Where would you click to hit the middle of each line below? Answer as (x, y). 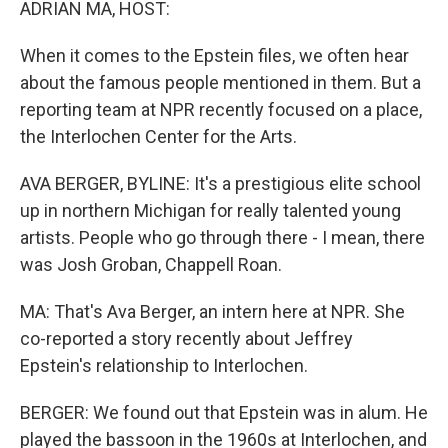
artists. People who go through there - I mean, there (222, 237)
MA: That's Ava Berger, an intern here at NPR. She (212, 311)
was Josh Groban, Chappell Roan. (151, 264)
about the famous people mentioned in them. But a (220, 82)
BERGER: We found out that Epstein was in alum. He (224, 412)
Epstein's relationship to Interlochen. (164, 365)
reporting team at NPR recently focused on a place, (221, 109)
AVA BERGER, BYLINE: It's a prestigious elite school (220, 183)
